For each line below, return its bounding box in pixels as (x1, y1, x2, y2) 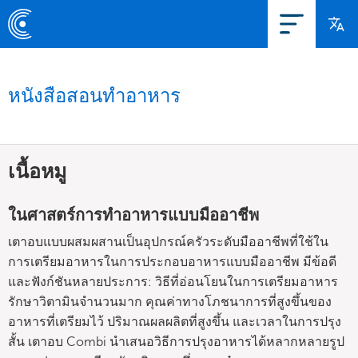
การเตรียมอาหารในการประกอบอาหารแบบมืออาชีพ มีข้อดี (8, 254, 336, 269)
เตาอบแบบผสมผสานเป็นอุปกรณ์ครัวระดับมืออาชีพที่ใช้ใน (8, 234, 328, 249)
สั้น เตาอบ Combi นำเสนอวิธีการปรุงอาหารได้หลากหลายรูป (8, 334, 344, 349)
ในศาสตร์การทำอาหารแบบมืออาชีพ (8, 205, 259, 225)
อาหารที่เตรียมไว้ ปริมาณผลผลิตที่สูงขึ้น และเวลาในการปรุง (8, 314, 341, 329)
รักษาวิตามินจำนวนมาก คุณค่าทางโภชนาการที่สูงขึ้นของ (8, 294, 332, 309)
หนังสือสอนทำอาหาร (8, 84, 181, 107)
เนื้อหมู (8, 159, 66, 184)
